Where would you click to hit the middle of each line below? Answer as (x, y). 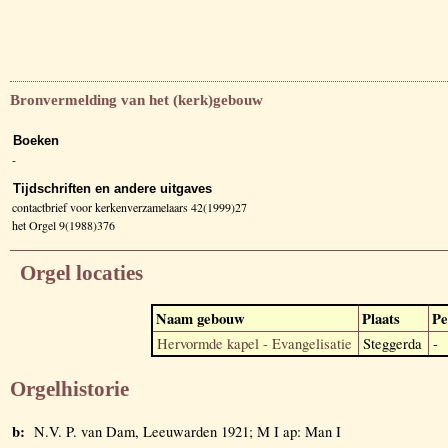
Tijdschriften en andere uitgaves (112, 188)
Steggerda (392, 343)
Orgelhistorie (69, 388)
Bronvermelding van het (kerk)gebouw (136, 99)
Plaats (381, 318)
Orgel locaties (81, 272)
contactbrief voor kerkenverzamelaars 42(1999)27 (129, 206)
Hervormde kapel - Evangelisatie (254, 343)
